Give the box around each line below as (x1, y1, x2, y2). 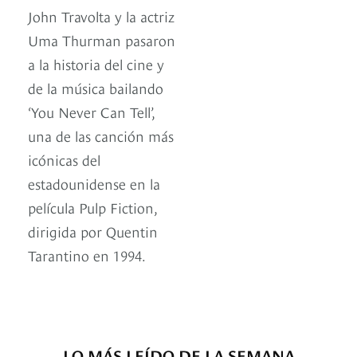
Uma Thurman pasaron (28, 29, 175, 50)
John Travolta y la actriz (28, 6, 175, 26)
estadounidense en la (28, 173, 160, 194)
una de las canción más (28, 125, 174, 146)
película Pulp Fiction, (28, 197, 157, 218)
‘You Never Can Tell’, (28, 101, 155, 122)
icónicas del (28, 149, 100, 170)
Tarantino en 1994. (28, 245, 146, 265)
